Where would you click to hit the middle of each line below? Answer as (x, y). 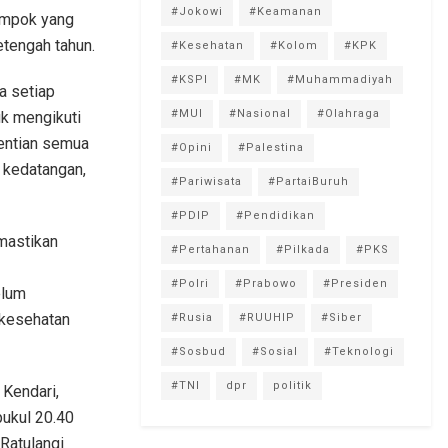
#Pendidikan (275, 215)
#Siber (341, 317)
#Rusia (192, 317)
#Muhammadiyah (340, 79)
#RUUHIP (267, 317)
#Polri (190, 283)
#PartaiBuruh (308, 181)
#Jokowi (197, 11)
